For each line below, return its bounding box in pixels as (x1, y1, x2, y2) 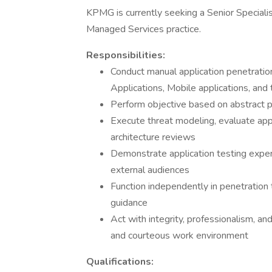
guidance (110, 196, 148, 209)
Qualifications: (86, 255, 154, 268)
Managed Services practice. (86, 22, 201, 36)
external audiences (110, 163, 189, 177)
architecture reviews (110, 131, 195, 144)
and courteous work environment (110, 229, 248, 242)
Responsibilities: (86, 49, 165, 62)
